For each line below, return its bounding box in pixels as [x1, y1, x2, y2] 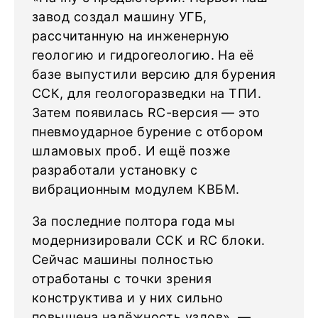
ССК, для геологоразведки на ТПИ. [32, 86, 262, 101]
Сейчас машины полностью [32, 252, 214, 267]
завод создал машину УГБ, [32, 9, 207, 24]
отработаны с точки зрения [32, 271, 212, 286]
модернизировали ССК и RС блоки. [32, 233, 265, 248]
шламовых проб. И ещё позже [32, 143, 231, 158]
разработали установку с [32, 163, 198, 177]
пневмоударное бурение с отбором [32, 124, 264, 139]
